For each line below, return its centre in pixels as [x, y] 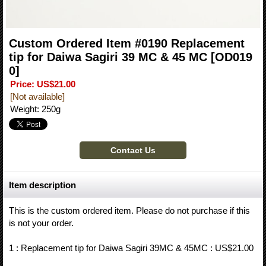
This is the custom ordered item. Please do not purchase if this [129, 211]
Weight [23, 109]
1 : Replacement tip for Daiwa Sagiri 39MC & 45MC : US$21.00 [131, 248]
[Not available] [37, 97]
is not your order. [41, 223]
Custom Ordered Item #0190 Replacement [127, 44]
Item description [42, 185]
